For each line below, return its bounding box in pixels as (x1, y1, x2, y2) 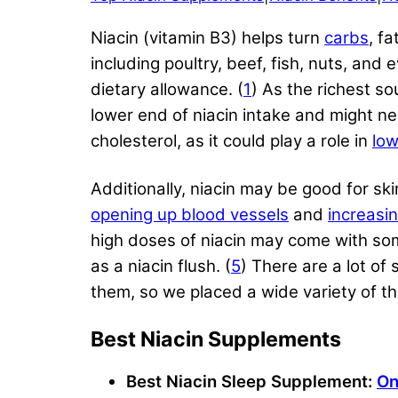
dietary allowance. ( (91, 78, 243, 99)
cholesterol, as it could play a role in (91, 130, 372, 151)
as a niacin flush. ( (91, 255, 231, 276)
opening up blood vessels (91, 203, 289, 225)
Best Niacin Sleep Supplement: (126, 370, 377, 392)
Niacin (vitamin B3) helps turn (91, 27, 324, 48)
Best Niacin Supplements (91, 325, 341, 352)
